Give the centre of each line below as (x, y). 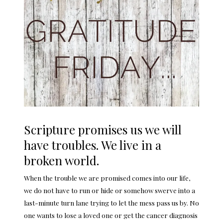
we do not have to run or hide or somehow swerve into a (110, 190)
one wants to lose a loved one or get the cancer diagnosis (111, 215)
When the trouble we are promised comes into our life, (107, 177)
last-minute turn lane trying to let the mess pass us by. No (111, 202)
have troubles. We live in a (93, 145)
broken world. (61, 160)
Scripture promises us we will (103, 129)
